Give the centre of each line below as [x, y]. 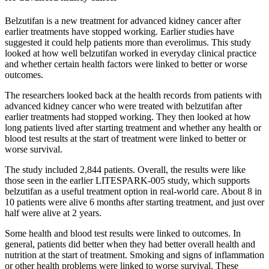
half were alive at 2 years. [53, 213]
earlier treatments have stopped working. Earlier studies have [119, 32]
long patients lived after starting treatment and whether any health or [133, 128]
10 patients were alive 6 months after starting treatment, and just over [134, 202]
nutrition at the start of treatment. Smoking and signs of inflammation [134, 255]
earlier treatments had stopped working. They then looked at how [128, 117]
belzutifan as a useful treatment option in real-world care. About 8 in [133, 192]
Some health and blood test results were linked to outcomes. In [123, 234]
